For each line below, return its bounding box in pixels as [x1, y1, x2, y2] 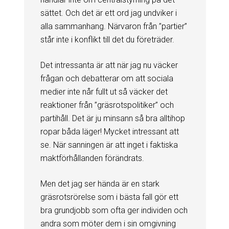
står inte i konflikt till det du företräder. [40, 34, 174, 44]
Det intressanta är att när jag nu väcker [40, 60, 178, 70]
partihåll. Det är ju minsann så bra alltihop [40, 113, 185, 123]
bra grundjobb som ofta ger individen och [40, 205, 188, 215]
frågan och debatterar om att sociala [40, 73, 173, 83]
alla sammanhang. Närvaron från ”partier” [40, 21, 187, 31]
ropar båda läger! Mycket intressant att [40, 126, 179, 136]
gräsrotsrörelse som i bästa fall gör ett [40, 192, 178, 202]
